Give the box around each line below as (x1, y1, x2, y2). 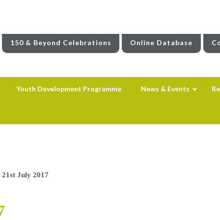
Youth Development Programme (16, 84, 121, 93)
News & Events (140, 84, 190, 93)
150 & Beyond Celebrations (10, 38, 111, 47)
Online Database (130, 38, 193, 47)
